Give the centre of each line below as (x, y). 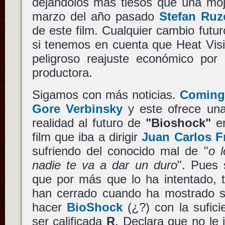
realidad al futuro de (89, 123)
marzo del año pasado (96, 17)
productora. (62, 73)
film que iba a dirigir (87, 137)
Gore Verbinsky (77, 108)
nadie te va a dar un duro (104, 165)
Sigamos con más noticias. (106, 94)
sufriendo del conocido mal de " (120, 151)
